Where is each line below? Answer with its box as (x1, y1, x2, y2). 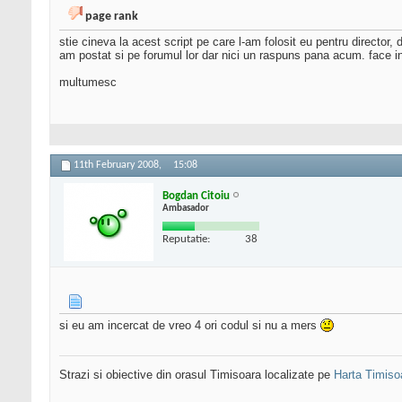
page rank (85, 10, 138, 24)
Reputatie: (162, 232, 210, 245)
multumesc (59, 75, 117, 90)
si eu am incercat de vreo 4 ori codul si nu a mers (59, 319, 320, 333)
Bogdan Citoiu (162, 189, 230, 202)
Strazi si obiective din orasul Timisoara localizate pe (59, 368, 334, 382)
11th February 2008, (74, 160, 164, 171)
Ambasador (162, 203, 209, 214)
